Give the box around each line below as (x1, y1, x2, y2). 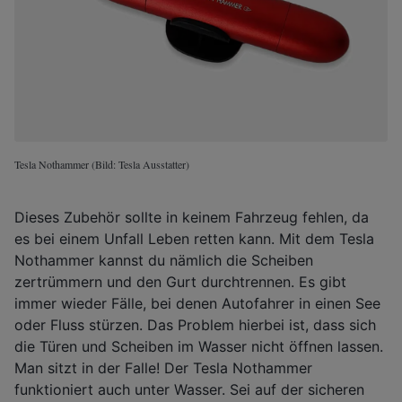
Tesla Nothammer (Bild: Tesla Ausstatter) (14, 157, 189, 172)
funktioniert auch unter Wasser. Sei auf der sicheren (14, 380, 364, 399)
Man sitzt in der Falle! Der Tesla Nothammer (14, 359, 312, 378)
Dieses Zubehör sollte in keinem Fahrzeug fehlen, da (14, 208, 369, 227)
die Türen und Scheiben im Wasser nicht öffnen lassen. (14, 337, 383, 356)
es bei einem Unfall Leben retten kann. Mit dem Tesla (14, 230, 374, 249)
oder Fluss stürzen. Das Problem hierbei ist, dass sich (14, 316, 376, 335)
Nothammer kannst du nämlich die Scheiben (14, 251, 313, 270)
